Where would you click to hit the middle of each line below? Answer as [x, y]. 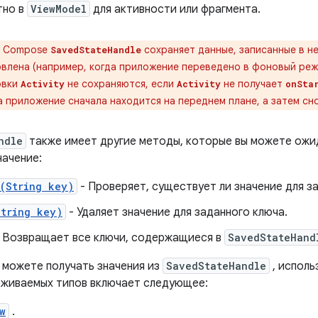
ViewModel [59, 9]
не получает [253, 84]
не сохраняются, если [121, 84]
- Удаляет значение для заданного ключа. [177, 212]
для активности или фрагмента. [175, 9]
